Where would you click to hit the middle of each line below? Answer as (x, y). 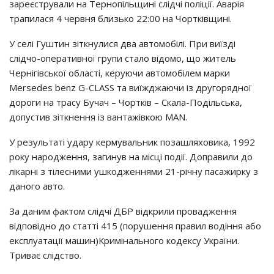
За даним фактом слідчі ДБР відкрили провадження (123, 211)
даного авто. (37, 186)
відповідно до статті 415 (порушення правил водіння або (135, 226)
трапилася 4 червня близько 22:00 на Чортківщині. (120, 18)
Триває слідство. (45, 255)
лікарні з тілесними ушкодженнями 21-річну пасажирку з (134, 171)
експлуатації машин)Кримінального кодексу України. (124, 240)
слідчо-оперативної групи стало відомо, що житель (123, 58)
